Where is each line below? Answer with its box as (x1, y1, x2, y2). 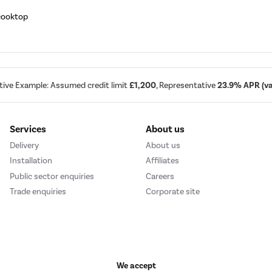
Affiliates (146, 155, 179, 166)
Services (10, 123, 46, 136)
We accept (116, 260, 156, 271)
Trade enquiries (10, 186, 66, 197)
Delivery (10, 140, 39, 151)
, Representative (156, 80, 217, 90)
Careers (146, 171, 174, 182)
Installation (10, 155, 52, 166)
